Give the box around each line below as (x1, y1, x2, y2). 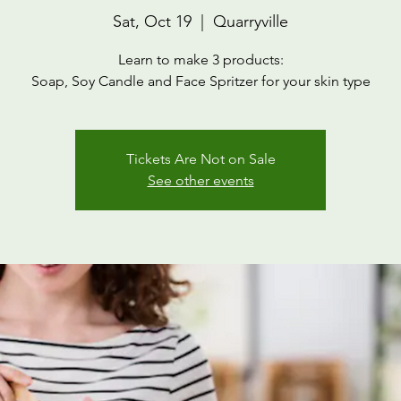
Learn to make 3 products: (117, 50, 284, 68)
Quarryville (213, 11, 288, 31)
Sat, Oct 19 (113, 11, 192, 31)
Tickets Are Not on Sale (125, 149, 276, 167)
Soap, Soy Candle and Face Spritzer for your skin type (30, 72, 371, 90)
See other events (147, 171, 254, 189)
